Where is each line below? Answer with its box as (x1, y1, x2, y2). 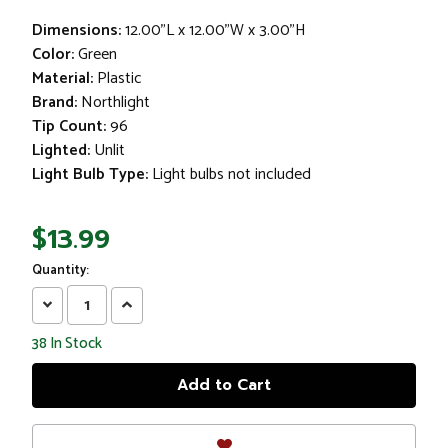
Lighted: (32, 136, 90, 164)
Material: (32, 64, 93, 92)
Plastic (97, 64, 142, 92)
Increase (122, 293, 190, 316)
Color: (32, 40, 74, 68)
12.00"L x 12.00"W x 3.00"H (125, 16, 306, 44)
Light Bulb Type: (32, 160, 148, 188)
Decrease (43, 293, 117, 316)
